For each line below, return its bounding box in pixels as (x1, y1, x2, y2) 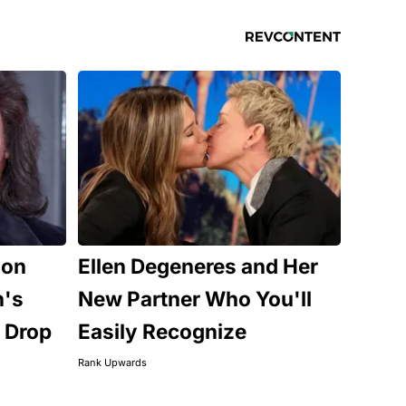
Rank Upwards (77, 355, 147, 369)
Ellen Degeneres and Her (77, 253, 318, 278)
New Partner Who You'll (77, 285, 312, 311)
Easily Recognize (77, 318, 246, 343)
